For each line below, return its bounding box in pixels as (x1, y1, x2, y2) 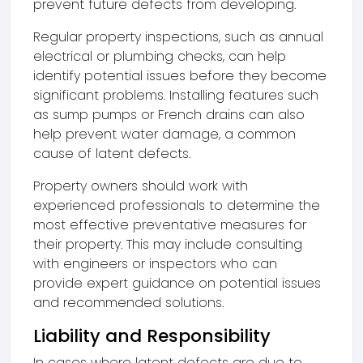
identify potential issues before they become (33, 66, 327, 85)
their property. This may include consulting (33, 235, 302, 254)
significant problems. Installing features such (33, 86, 318, 105)
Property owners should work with (33, 177, 248, 195)
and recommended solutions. (33, 293, 224, 312)
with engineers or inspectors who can (33, 254, 277, 273)
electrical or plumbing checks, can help (33, 47, 286, 66)
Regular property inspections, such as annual (33, 28, 323, 46)
